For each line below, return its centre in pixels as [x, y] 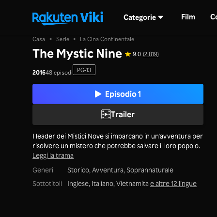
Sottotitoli [47, 183]
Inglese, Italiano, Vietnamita [108, 183]
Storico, [79, 170]
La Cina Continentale [107, 39]
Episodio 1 [123, 93]
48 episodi [59, 72]
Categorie [139, 17]
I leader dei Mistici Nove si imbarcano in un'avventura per [118, 135]
